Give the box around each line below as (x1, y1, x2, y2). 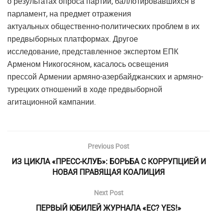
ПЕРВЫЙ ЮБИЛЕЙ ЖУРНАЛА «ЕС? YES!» (36, 203, 181, 213)
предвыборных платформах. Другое (7, 34, 138, 44)
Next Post (93, 189, 124, 197)
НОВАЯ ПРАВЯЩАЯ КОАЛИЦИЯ (52, 168, 165, 177)
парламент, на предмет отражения (7, 9, 131, 18)
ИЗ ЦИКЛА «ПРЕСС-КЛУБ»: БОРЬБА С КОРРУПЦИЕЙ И (11, 157, 206, 166)
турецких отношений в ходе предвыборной (7, 85, 162, 94)
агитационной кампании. (7, 97, 96, 107)
